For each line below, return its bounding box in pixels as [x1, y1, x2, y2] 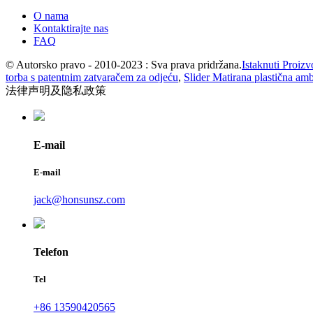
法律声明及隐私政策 [6, 85, 106, 97]
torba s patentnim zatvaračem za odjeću [6, 71, 178, 84]
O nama [34, 10, 68, 22]
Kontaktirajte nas [34, 22, 108, 35]
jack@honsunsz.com [34, 193, 125, 205]
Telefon [34, 246, 68, 259]
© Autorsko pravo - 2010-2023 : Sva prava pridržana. [6, 59, 242, 71]
